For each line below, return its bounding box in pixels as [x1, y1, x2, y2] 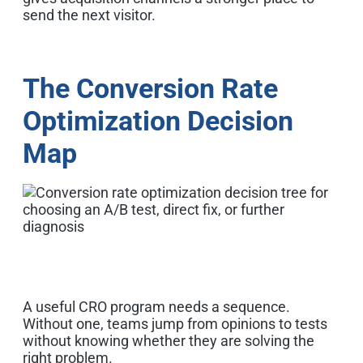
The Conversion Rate [23, 71, 278, 105]
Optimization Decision [23, 104, 293, 137]
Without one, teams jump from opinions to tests [23, 314, 327, 332]
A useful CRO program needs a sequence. [23, 297, 290, 315]
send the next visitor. [23, 6, 156, 23]
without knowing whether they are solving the [23, 331, 314, 349]
